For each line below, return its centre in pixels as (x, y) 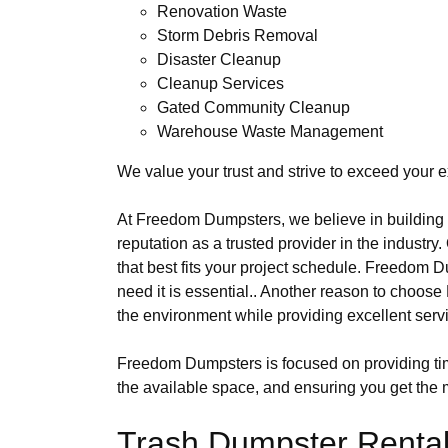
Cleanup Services (220, 83)
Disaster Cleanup (219, 59)
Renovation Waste (222, 11)
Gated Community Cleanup (253, 107)
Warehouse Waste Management (270, 131)
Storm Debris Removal (237, 35)
